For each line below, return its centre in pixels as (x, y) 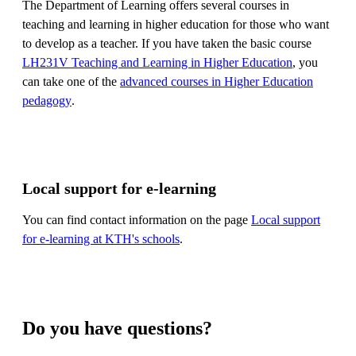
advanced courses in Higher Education (217, 81)
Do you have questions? (117, 328)
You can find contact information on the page (137, 219)
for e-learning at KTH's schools (101, 238)
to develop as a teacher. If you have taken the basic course (167, 43)
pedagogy (47, 100)
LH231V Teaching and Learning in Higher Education (157, 62)
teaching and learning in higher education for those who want (176, 24)
